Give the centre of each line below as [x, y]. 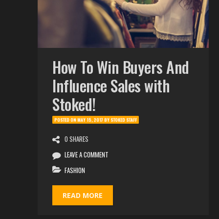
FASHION [75, 170]
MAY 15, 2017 [90, 120]
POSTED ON [66, 120]
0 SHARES [77, 139]
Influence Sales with [111, 85]
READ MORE [83, 196]
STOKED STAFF [124, 120]
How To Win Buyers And [121, 67]
